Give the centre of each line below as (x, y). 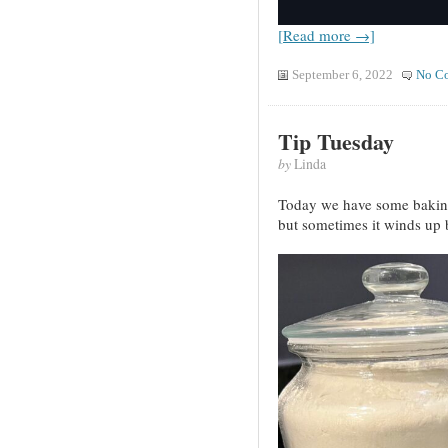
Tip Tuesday (335, 142)
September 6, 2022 (342, 74)
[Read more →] (326, 34)
